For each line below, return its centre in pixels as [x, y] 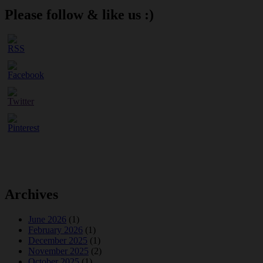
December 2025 [58, 241]
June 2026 [47, 220]
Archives [31, 195]
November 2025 [58, 251]
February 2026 [55, 230]
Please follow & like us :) [79, 14]
